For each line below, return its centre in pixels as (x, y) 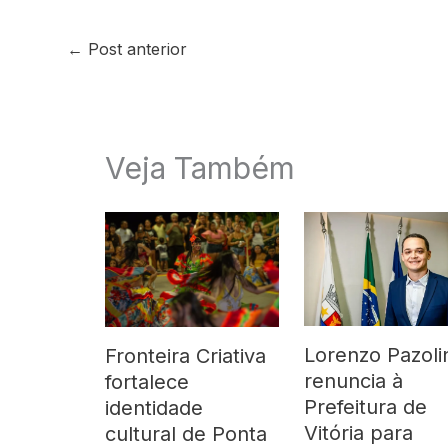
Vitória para (358, 432)
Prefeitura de (365, 406)
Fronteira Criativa (185, 356)
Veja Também (200, 167)
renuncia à (353, 380)
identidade (154, 408)
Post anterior (135, 49)
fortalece (147, 382)
